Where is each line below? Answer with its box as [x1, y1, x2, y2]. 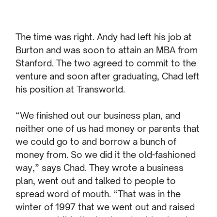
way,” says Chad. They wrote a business [15, 162, 184, 173]
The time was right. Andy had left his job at [15, 31, 192, 43]
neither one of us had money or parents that [15, 123, 200, 134]
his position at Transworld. [15, 84, 125, 95]
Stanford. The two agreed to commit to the [15, 58, 197, 69]
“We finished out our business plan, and [15, 110, 181, 121]
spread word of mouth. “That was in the [15, 188, 181, 200]
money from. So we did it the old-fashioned [15, 149, 196, 160]
